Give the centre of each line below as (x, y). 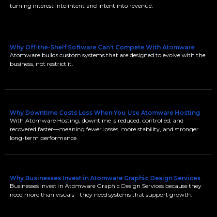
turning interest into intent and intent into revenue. (81, 6)
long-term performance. (44, 138)
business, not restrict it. (41, 64)
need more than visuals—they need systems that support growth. (101, 194)
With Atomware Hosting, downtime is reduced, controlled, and (97, 120)
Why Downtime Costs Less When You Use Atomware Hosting (105, 113)
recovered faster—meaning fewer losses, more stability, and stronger (104, 129)
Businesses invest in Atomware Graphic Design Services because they (106, 186)
